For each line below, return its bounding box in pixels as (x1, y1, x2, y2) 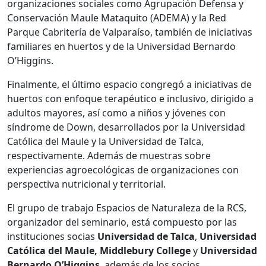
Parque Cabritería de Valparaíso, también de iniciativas (7, 26, 252, 39)
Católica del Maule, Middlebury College (7, 244, 191, 258)
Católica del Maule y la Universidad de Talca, (7, 135, 204, 148)
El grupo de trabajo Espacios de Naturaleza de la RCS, (7, 201, 246, 215)
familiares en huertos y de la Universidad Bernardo (7, 40, 236, 53)
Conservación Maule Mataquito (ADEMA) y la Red (7, 11, 226, 25)
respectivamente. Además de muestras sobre (7, 149, 211, 163)
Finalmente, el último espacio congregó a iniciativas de (7, 78, 252, 91)
